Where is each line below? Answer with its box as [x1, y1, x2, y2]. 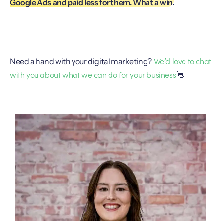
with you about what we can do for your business [10, 69, 176, 80]
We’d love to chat [152, 55, 211, 67]
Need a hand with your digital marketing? [10, 56, 152, 67]
